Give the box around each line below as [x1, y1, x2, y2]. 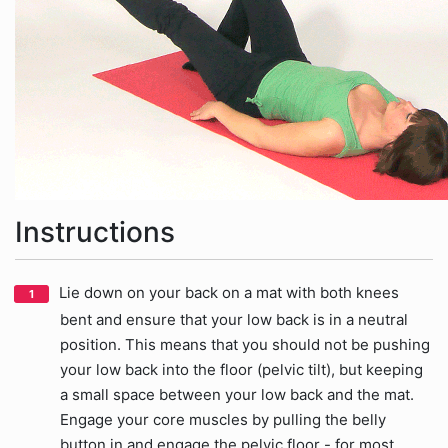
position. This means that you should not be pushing [60, 335, 430, 354]
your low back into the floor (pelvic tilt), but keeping [60, 360, 423, 379]
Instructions [15, 215, 175, 249]
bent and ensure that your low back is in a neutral [60, 310, 408, 329]
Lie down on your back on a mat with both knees [59, 283, 399, 302]
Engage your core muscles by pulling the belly [60, 410, 386, 429]
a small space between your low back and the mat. [60, 385, 414, 404]
